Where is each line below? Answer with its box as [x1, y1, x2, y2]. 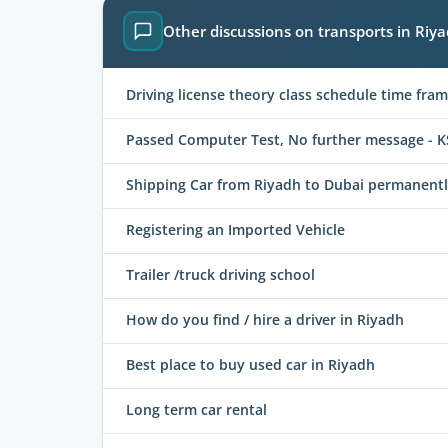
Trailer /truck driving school [126, 264, 315, 284]
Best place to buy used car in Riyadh [126, 354, 375, 374]
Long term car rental [126, 399, 267, 419]
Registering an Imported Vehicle [126, 219, 345, 239]
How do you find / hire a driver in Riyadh [126, 309, 404, 329]
